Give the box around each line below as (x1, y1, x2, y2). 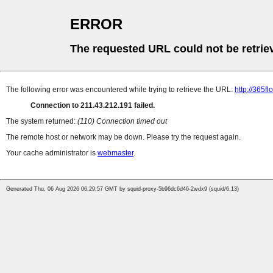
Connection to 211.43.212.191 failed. (30, 101, 155, 110)
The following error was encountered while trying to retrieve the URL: (6, 85, 235, 94)
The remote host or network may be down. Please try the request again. (6, 133, 241, 142)
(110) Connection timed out (77, 117, 167, 126)
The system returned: (6, 117, 77, 126)
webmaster (97, 149, 133, 158)
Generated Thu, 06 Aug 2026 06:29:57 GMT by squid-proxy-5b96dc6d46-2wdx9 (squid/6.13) (6, 186, 239, 193)
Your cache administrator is (6, 149, 97, 158)
